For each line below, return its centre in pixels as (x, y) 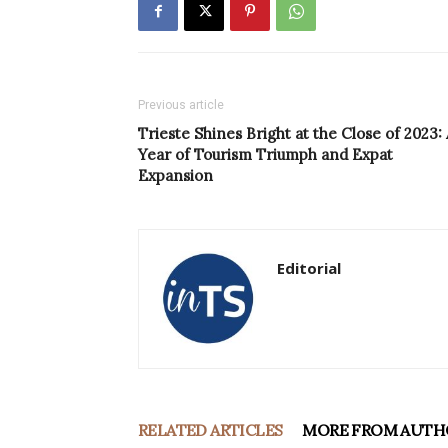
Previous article (181, 105)
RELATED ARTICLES (210, 430)
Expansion (175, 176)
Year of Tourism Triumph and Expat (265, 155)
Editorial (309, 268)
